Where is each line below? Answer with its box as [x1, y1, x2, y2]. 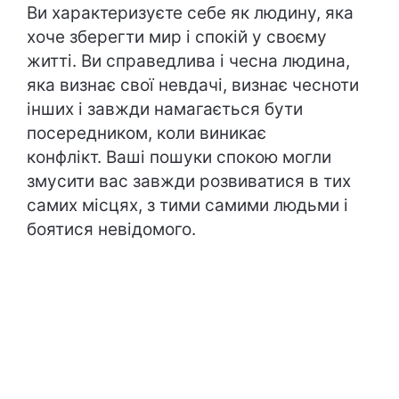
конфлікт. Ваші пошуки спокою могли [27, 147, 331, 167]
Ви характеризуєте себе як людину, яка [27, 3, 354, 23]
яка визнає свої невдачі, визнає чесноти [27, 75, 359, 95]
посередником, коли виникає [27, 123, 266, 143]
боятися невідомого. [27, 219, 200, 240]
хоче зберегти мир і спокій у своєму [27, 27, 327, 47]
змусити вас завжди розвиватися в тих [27, 171, 351, 191]
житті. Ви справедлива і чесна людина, [27, 51, 350, 71]
